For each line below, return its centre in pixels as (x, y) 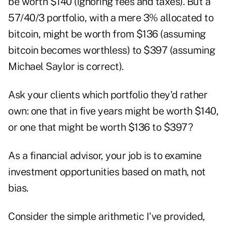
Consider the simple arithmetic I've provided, (107, 217)
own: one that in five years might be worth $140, (113, 111)
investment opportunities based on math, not (107, 172)
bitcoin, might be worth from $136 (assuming (107, 34)
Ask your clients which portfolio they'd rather (108, 95)
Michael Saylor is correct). (66, 67)
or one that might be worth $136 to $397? (100, 127)
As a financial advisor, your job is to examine (105, 156)
